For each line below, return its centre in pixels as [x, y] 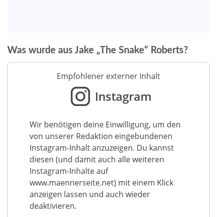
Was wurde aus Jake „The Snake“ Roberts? [98, 50]
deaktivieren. [53, 206]
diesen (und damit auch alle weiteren [97, 159]
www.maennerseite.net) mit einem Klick [101, 182]
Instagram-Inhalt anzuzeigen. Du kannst [101, 147]
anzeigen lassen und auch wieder [90, 194]
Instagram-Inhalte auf [69, 171]
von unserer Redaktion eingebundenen [101, 136]
